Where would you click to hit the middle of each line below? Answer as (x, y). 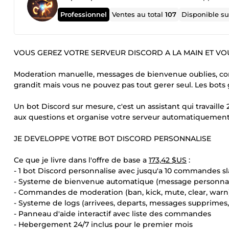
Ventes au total (139, 14)
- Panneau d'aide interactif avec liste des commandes (112, 214)
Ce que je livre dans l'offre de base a (81, 160)
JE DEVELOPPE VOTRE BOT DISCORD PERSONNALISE (112, 139)
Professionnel (84, 14)
